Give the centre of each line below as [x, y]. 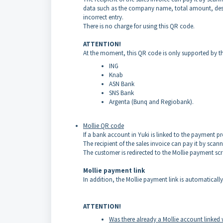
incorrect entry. [103, 17]
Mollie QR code [104, 126]
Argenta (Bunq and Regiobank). [151, 102]
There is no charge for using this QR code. [139, 26]
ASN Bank [122, 84]
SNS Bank [121, 93]
